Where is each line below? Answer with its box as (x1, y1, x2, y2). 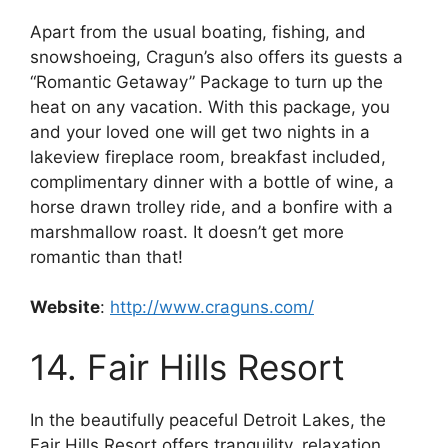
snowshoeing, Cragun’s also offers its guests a (30, 46, 403, 67)
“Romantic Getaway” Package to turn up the (30, 71, 383, 92)
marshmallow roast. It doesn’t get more (30, 221, 344, 242)
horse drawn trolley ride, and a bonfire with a (30, 196, 393, 217)
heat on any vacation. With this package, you (30, 96, 390, 117)
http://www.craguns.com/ (110, 297, 314, 318)
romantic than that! (30, 246, 183, 267)
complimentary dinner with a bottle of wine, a (30, 171, 394, 192)
